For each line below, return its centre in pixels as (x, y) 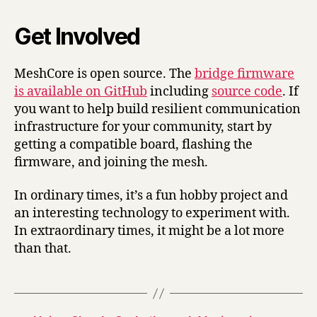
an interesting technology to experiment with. (152, 214)
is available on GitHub (81, 91)
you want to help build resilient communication (157, 109)
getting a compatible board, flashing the (133, 144)
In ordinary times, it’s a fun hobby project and (151, 196)
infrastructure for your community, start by (143, 127)
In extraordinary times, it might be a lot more (149, 231)
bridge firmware (244, 74)
